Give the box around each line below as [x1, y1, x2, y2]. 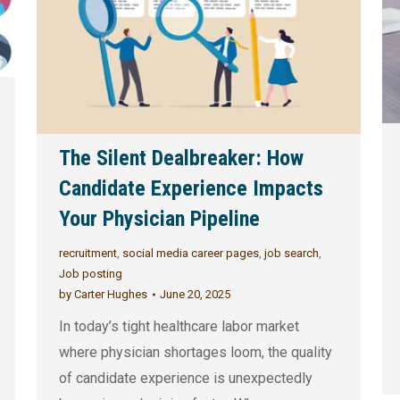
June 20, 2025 [159, 287, 230, 302]
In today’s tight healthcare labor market [58, 318, 299, 336]
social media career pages [121, 246, 259, 261]
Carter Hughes [71, 287, 147, 302]
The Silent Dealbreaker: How [58, 146, 304, 171]
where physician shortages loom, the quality [58, 344, 332, 362]
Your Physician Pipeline [58, 206, 260, 232]
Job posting [58, 267, 122, 281]
